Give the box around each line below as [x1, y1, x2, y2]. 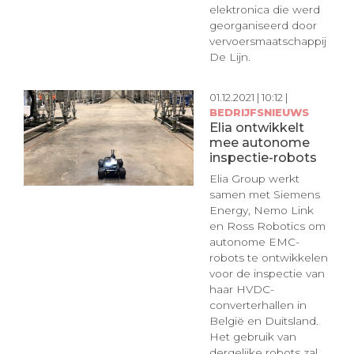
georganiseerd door [209, 18, 317, 32]
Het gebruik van [209, 330, 296, 343]
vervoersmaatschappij [209, 34, 326, 47]
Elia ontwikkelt [209, 119, 304, 136]
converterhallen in [209, 298, 307, 311]
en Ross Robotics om [209, 219, 326, 232]
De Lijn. [209, 50, 250, 63]
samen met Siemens [209, 187, 320, 201]
